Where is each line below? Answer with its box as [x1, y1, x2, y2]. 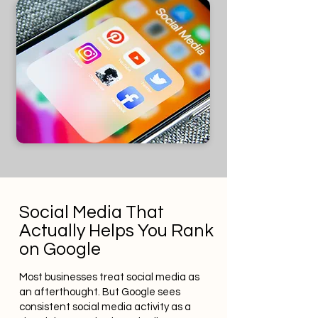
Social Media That [19, 203, 164, 221]
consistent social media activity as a [19, 302, 191, 312]
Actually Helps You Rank [19, 221, 214, 240]
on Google [19, 240, 101, 258]
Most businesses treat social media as [19, 272, 199, 283]
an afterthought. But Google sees [19, 287, 180, 297]
